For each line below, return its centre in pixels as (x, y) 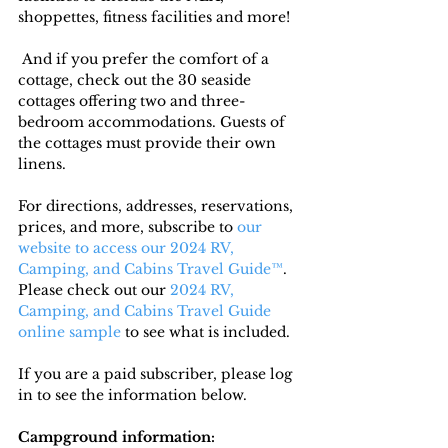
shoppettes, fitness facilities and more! (154, 17)
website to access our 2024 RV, (128, 248)
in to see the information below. (132, 395)
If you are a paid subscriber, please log (157, 374)
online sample (69, 332)
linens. (42, 164)
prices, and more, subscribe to (125, 227)
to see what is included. (205, 332)
